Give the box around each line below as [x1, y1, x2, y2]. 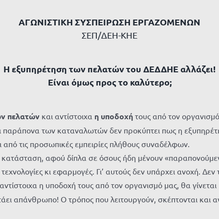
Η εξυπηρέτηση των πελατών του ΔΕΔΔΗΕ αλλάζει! [3, 63, 216, 74]
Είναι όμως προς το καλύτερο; [47, 76, 172, 88]
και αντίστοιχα [40, 110, 94, 121]
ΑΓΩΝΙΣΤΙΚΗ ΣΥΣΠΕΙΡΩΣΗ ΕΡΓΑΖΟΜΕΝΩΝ [19, 16, 200, 27]
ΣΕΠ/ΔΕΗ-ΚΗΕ [82, 29, 137, 40]
